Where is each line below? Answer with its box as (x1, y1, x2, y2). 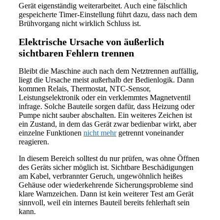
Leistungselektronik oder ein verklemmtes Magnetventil (19, 93, 191, 102)
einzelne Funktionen (19, 129, 83, 137)
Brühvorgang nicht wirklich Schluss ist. (19, 19, 141, 27)
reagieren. (19, 137, 49, 146)
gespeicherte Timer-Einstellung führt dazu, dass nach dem (19, 10, 197, 19)
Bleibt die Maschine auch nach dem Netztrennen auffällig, (19, 67, 198, 76)
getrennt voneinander (116, 129, 184, 137)
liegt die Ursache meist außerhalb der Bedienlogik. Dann (19, 76, 194, 84)
